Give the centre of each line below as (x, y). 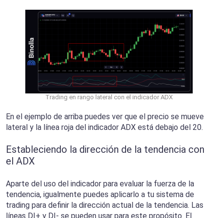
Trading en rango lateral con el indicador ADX (109, 97)
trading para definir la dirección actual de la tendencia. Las (105, 205)
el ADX (20, 161)
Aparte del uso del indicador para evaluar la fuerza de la (100, 184)
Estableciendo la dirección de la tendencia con (105, 150)
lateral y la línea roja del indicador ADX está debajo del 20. (105, 127)
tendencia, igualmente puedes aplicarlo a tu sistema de (100, 195)
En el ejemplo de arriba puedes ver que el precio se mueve (105, 117)
